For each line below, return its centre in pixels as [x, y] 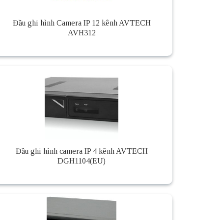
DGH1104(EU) [82, 161]
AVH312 [82, 33]
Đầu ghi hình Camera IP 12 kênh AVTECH [82, 23]
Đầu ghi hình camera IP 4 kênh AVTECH [82, 151]
